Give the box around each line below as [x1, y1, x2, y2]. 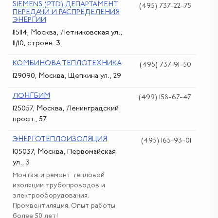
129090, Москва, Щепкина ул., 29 [12, 73, 121, 80]
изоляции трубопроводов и [12, 182, 105, 189]
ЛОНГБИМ [12, 92, 50, 100]
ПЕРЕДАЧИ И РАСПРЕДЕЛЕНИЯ [12, 8, 120, 16]
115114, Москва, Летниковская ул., [12, 29, 122, 36]
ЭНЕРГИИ [12, 16, 46, 24]
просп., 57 [12, 116, 47, 123]
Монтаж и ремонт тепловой [12, 171, 105, 179]
